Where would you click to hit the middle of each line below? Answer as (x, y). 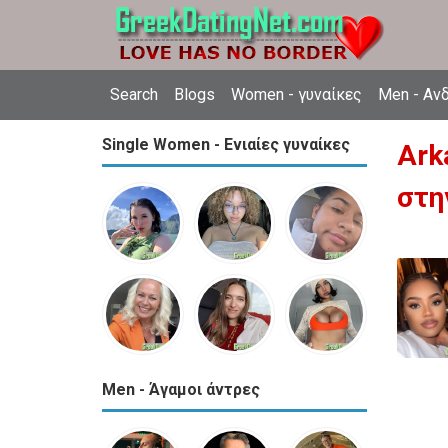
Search (134, 94)
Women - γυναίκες (296, 94)
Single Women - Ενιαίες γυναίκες (226, 144)
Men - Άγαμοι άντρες (181, 390)
